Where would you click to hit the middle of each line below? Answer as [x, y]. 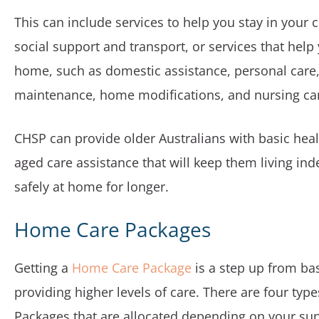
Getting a [43, 268]
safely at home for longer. [91, 187]
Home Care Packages [113, 229]
